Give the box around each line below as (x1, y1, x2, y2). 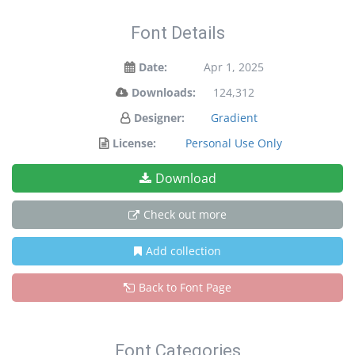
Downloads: (131, 85, 196, 100)
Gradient (210, 110, 258, 125)
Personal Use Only (185, 136, 282, 151)
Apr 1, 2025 (204, 59, 264, 74)
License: (113, 136, 156, 151)
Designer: (134, 110, 185, 125)
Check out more (143, 207, 227, 222)
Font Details (130, 23, 225, 43)
